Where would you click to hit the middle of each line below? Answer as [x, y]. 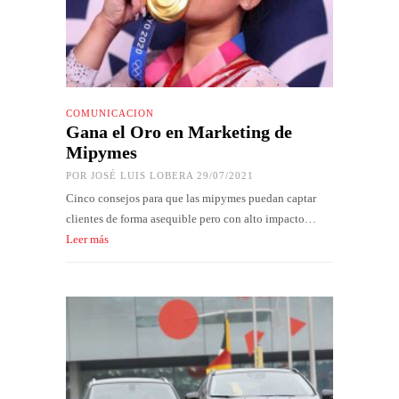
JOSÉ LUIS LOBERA [142, 176]
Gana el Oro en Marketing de [179, 132]
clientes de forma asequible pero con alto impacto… [191, 219]
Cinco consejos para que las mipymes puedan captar [191, 199]
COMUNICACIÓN [110, 114]
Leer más [87, 240]
